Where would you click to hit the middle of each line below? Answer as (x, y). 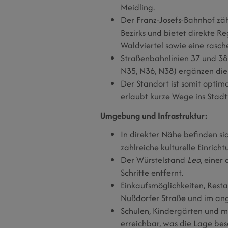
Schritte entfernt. (152, 173)
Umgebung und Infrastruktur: (154, 115)
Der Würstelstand (154, 160)
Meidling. (138, 7)
